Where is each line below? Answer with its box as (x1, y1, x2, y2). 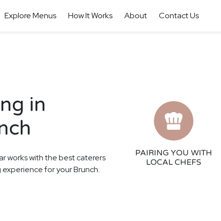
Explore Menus (4, 10, 56, 21)
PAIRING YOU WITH (135, 148, 212, 158)
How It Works (68, 10, 112, 21)
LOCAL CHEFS (146, 157, 201, 167)
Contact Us (158, 10, 199, 21)
